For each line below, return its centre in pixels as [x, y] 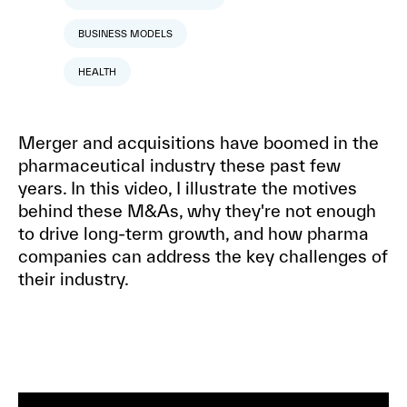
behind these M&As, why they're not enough [197, 210]
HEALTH [97, 71]
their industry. [74, 278]
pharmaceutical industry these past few [179, 165]
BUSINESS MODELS [125, 33]
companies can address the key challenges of [203, 256]
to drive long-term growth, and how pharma [194, 233]
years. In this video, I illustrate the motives [188, 188]
